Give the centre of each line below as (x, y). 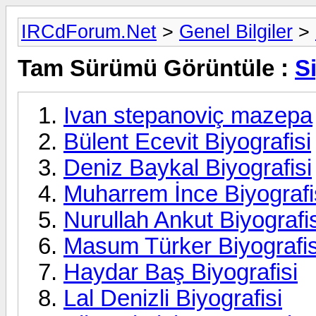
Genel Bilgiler (236, 32)
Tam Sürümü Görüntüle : (156, 69)
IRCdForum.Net (89, 32)
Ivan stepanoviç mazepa (188, 115)
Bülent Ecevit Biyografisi (187, 141)
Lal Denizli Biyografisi (173, 298)
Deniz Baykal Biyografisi (188, 168)
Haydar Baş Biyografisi (181, 272)
